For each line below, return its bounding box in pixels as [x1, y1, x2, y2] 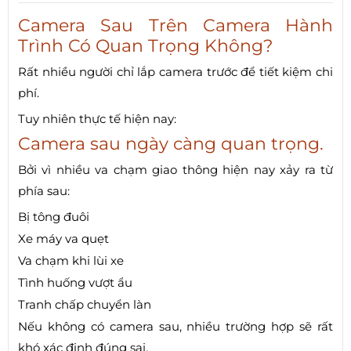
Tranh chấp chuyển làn [18, 297, 151, 313]
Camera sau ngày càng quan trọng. [18, 133, 324, 155]
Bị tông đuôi [18, 209, 89, 225]
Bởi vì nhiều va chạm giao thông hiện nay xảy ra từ [18, 162, 333, 178]
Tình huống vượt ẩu [18, 275, 132, 291]
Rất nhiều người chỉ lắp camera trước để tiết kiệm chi [18, 64, 333, 80]
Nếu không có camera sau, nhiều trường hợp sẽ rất [18, 319, 333, 335]
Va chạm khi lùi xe [18, 253, 124, 269]
